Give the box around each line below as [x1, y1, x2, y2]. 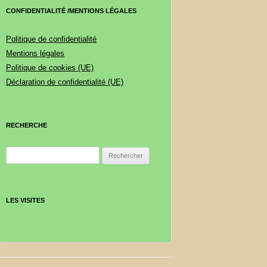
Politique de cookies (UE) [6, 63, 94, 72]
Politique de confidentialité [6, 35, 97, 44]
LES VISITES [6, 197, 45, 204]
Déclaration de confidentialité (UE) [6, 77, 124, 86]
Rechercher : [5, 148, 50, 157]
